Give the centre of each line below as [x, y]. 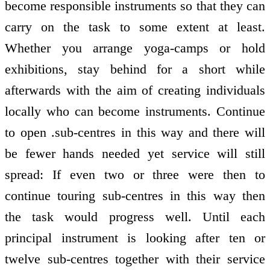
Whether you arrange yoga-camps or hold [135, 48]
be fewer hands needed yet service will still [135, 153]
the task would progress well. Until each [135, 216]
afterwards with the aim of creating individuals [135, 90]
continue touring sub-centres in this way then [135, 195]
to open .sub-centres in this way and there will [135, 132]
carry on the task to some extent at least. [135, 27]
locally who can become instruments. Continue [135, 111]
